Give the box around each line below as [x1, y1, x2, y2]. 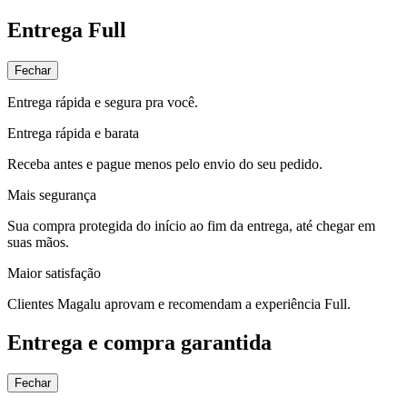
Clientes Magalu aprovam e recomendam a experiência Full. [7, 295, 351, 312]
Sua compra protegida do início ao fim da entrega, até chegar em [7, 217, 375, 233]
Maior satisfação [7, 264, 101, 281]
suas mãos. [7, 233, 69, 250]
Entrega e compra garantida [7, 330, 272, 354]
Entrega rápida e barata [7, 124, 139, 141]
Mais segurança [7, 186, 96, 203]
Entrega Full [7, 17, 126, 42]
